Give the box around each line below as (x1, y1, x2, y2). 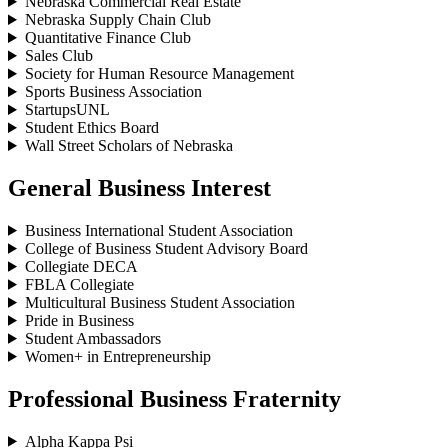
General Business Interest (8, 174, 271, 201)
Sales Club (24, 47, 93, 65)
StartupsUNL (24, 101, 110, 119)
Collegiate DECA (24, 257, 138, 275)
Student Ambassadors (24, 329, 161, 347)
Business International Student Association (24, 221, 293, 239)
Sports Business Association (24, 83, 202, 101)
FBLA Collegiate (24, 275, 134, 293)
